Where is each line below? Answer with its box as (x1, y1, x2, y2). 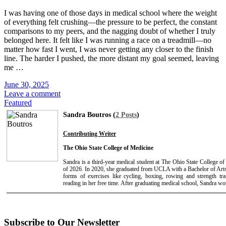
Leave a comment (4, 89, 61, 98)
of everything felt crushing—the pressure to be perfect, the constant (4, 17, 217, 26)
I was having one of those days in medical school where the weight (4, 8, 217, 17)
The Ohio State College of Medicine (63, 144, 153, 151)
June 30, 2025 (4, 80, 49, 89)
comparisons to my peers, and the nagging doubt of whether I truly (4, 26, 215, 35)
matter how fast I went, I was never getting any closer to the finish (4, 44, 213, 53)
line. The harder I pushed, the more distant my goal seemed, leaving (4, 53, 219, 63)
